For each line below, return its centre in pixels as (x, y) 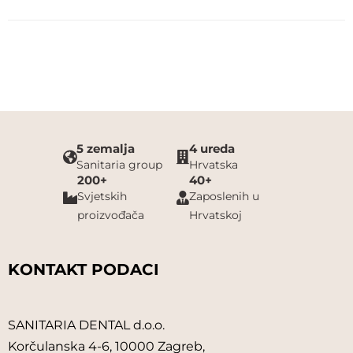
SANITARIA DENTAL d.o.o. (86, 325)
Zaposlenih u (224, 197)
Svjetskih (102, 197)
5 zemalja (106, 149)
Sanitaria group (119, 165)
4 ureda (212, 149)
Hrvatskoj (216, 216)
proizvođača (111, 216)
